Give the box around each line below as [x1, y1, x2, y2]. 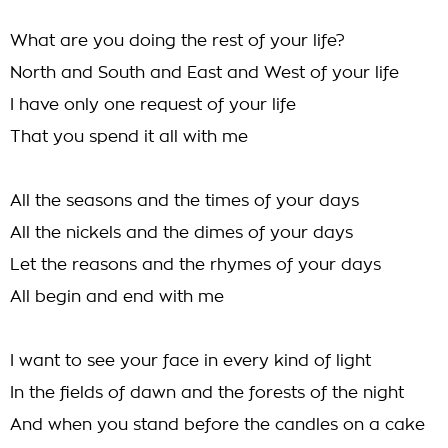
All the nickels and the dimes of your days [10, 225, 353, 241]
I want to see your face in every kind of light [10, 353, 371, 369]
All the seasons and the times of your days [10, 193, 359, 209]
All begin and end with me [10, 289, 224, 305]
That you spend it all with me [10, 129, 248, 145]
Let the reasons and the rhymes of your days [10, 257, 381, 273]
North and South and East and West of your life [10, 65, 399, 81]
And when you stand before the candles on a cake [10, 417, 425, 433]
